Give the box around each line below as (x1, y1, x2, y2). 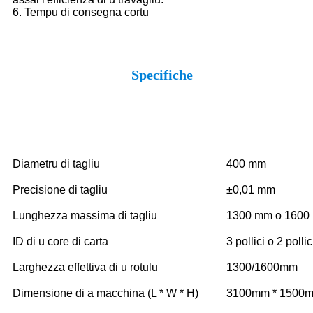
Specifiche (131, 66, 193, 82)
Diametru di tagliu (13, 157, 100, 170)
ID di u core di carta (13, 235, 108, 247)
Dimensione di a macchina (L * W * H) (13, 286, 198, 299)
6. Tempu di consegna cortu (13, 6, 149, 18)
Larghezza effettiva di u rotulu (13, 261, 158, 273)
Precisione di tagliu (13, 183, 108, 196)
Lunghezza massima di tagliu (13, 209, 157, 221)
